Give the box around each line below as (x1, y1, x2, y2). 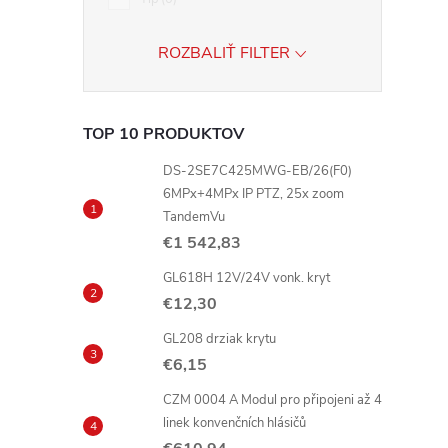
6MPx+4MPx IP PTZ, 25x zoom (163, 185, 344, 203)
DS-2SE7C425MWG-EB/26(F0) (163, 162, 352, 180)
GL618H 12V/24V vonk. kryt (163, 269, 330, 287)
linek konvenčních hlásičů (163, 414, 306, 432)
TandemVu (163, 208, 225, 226)
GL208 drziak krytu (163, 330, 276, 348)
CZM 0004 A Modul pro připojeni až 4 (163, 391, 382, 409)
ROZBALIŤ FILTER (158, 42, 290, 64)
